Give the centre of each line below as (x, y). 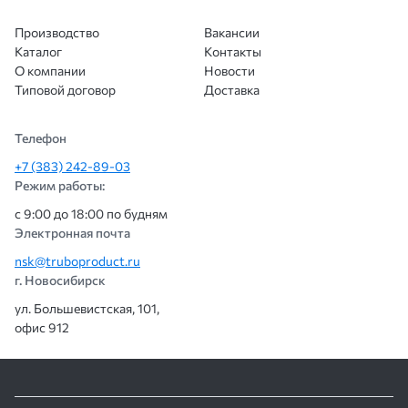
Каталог (38, 51)
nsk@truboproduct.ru (77, 261)
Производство (57, 32)
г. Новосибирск (60, 280)
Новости (229, 71)
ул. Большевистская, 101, (87, 308)
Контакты (233, 51)
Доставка (232, 90)
